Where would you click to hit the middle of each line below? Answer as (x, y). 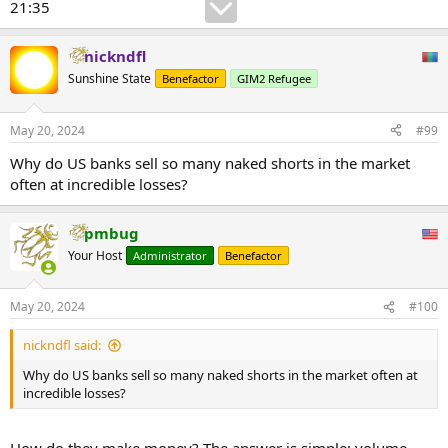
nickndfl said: (62, 345)
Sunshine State (109, 79)
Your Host (95, 255)
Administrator (170, 255)
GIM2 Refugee (274, 79)
